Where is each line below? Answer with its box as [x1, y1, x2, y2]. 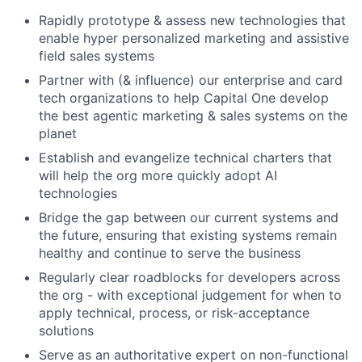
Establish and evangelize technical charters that [39, 149, 332, 166]
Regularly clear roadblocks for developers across [39, 269, 340, 285]
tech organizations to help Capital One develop [39, 90, 329, 106]
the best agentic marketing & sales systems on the [39, 107, 347, 124]
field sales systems [39, 48, 154, 64]
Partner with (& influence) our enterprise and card [39, 72, 343, 88]
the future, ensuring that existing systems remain [39, 227, 337, 243]
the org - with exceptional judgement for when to [39, 287, 342, 303]
